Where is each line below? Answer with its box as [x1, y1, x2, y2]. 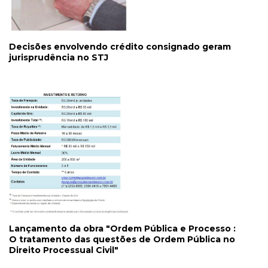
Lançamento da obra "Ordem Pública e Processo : [9, 223, 236, 234]
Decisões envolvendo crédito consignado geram [9, 41, 231, 53]
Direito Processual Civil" [9, 245, 118, 256]
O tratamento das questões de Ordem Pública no [9, 234, 235, 245]
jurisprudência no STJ [9, 52, 108, 63]
